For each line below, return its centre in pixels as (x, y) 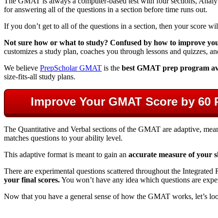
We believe (22, 68)
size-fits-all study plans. (40, 76)
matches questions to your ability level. (63, 138)
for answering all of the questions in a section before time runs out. (106, 9)
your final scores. (32, 180)
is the (112, 68)
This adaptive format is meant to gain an (66, 154)
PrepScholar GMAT (71, 68)
